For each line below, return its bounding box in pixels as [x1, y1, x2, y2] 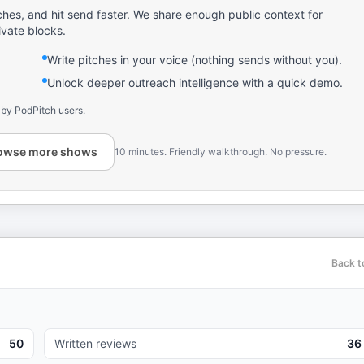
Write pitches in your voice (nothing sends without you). [47, 53, 342, 67]
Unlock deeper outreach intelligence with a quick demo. [47, 76, 343, 89]
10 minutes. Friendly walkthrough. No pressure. [115, 145, 327, 158]
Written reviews [54, 336, 136, 350]
